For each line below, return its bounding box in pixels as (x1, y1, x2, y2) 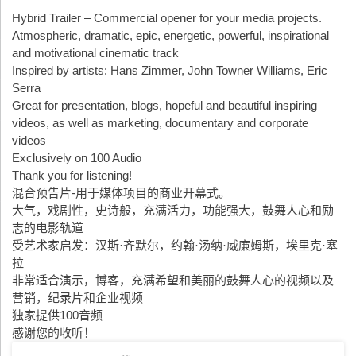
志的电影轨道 (12, 221, 83, 234)
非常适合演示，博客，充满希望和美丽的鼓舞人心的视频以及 (12, 273, 334, 287)
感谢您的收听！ (12, 326, 95, 339)
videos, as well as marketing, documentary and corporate (12, 116, 308, 130)
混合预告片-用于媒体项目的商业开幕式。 (12, 186, 230, 199)
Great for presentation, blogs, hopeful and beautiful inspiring (12, 99, 317, 112)
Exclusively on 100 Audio (12, 151, 141, 164)
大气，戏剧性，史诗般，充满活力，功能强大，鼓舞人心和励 (12, 203, 334, 217)
